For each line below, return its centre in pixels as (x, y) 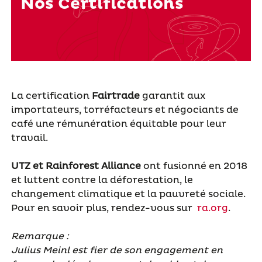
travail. (29, 138)
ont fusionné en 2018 (194, 166)
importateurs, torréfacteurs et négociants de (125, 110)
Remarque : (40, 236)
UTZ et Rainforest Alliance (76, 166)
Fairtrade (116, 96)
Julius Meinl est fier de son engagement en (117, 250)
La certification (51, 96)
